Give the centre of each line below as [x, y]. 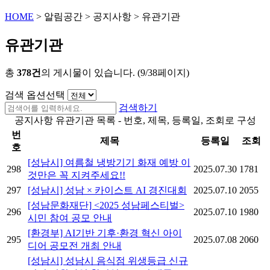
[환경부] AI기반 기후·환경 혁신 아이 [105, 233]
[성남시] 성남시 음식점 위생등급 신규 [108, 261]
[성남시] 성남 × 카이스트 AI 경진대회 [107, 190]
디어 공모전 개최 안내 [75, 246]
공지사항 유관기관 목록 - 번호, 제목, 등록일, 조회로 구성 [135, 120]
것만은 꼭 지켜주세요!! [77, 175]
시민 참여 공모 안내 [70, 218]
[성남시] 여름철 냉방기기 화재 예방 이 [109, 162]
